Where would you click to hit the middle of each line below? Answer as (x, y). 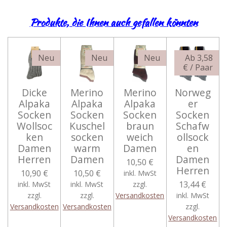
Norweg (193, 93)
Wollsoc (34, 126)
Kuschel (87, 126)
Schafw (193, 126)
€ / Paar (198, 67)
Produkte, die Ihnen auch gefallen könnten (113, 22)
